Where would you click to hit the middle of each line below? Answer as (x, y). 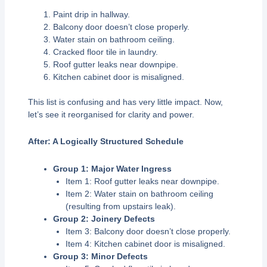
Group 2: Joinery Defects (104, 218)
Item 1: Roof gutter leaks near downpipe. (142, 181)
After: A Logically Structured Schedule (105, 142)
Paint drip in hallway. (91, 14)
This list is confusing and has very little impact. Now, (125, 102)
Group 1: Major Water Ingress (112, 168)
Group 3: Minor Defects (100, 256)
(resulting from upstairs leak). (120, 206)
